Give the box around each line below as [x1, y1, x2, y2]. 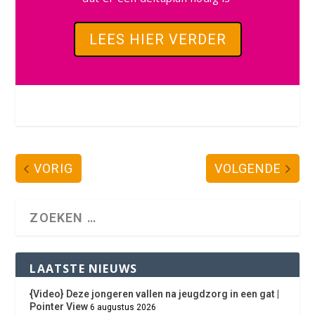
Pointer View [30, 301, 89, 313]
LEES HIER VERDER [89, 31, 226, 49]
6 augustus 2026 [90, 302, 157, 313]
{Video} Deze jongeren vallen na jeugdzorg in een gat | [30, 288, 280, 300]
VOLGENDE [214, 161, 281, 176]
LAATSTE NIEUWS [30, 261, 138, 277]
